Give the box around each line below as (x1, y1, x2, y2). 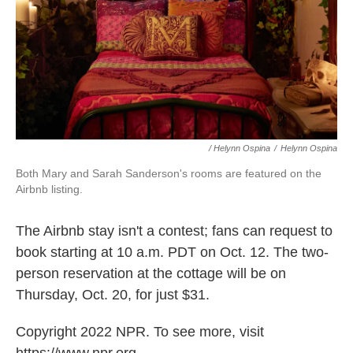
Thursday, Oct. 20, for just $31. (16, 287, 210, 303)
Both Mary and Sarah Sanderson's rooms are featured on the (16, 167, 321, 180)
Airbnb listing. (16, 183, 83, 196)
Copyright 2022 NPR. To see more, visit (16, 324, 264, 340)
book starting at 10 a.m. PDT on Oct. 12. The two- (16, 244, 329, 261)
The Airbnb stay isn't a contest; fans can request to (16, 223, 333, 240)
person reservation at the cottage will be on (16, 266, 286, 282)
